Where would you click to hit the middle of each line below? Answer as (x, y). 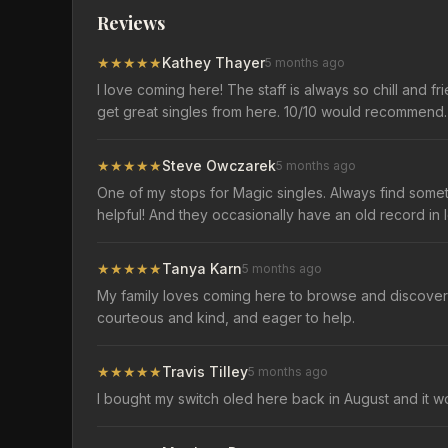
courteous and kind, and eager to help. (226, 317)
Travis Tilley (205, 371)
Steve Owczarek (219, 165)
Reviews (131, 23)
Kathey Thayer (213, 62)
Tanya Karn (202, 268)
